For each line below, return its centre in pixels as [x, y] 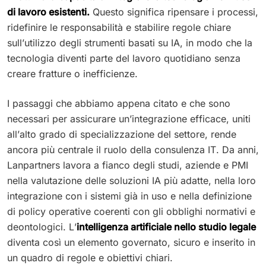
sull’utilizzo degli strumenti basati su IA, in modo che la [130, 42]
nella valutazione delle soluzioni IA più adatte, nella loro [132, 180]
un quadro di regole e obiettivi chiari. [90, 257]
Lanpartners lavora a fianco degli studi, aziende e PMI [128, 165]
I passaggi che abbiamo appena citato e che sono [119, 103]
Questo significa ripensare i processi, [174, 12]
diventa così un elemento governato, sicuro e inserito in [131, 242]
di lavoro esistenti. [48, 12]
